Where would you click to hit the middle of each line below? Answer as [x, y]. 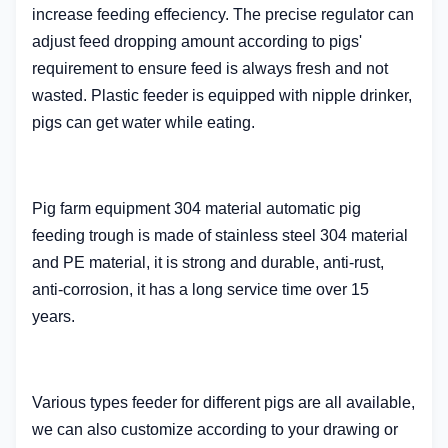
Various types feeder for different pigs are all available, [223, 402]
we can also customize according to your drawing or [215, 429]
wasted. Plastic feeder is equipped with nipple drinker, [222, 95]
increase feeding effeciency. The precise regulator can [223, 14]
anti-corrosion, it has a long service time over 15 [200, 289]
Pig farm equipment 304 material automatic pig [196, 208]
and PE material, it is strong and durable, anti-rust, [208, 262]
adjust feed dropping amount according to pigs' [197, 41]
